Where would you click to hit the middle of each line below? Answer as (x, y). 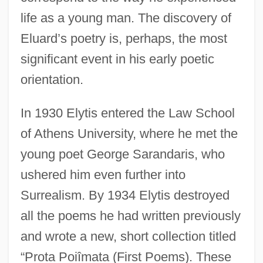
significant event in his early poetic (117, 59)
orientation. (52, 79)
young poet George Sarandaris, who (122, 154)
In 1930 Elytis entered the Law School (127, 113)
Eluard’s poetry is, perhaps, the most (124, 38)
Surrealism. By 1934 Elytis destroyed (125, 195)
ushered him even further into (103, 174)
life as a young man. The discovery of (126, 18)
